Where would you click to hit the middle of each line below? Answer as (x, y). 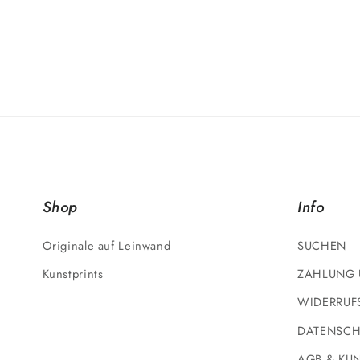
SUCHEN (322, 245)
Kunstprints (73, 274)
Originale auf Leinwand (106, 245)
